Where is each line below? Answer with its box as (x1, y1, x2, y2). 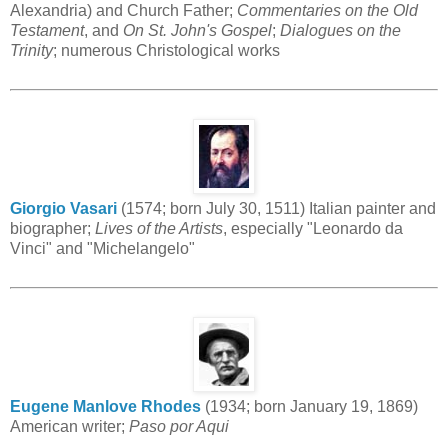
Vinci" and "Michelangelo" (10, 239, 195, 257)
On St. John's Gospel (123, 21, 272, 39)
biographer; (10, 219, 95, 237)
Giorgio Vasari (10, 199, 117, 217)
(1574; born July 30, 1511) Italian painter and (117, 199, 436, 217)
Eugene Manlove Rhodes (10, 397, 201, 415)
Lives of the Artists (95, 219, 223, 237)
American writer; (10, 417, 129, 435)
